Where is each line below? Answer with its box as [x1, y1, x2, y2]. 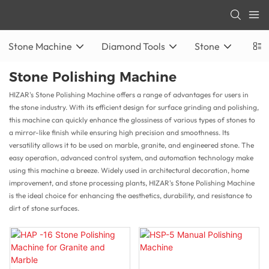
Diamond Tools [101, 40, 165, 52]
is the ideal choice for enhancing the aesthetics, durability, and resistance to [9, 190, 252, 200]
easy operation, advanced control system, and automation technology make [9, 153, 253, 162]
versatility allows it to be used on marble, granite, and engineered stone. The [9, 140, 254, 150]
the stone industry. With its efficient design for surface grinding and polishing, [9, 102, 259, 112]
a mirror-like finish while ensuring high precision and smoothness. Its [9, 127, 229, 137]
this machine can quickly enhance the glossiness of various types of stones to [9, 115, 255, 124]
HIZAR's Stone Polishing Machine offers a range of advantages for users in [9, 89, 249, 99]
